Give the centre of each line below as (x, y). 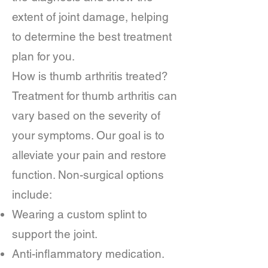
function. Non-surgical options (88, 175)
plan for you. (43, 56)
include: (32, 194)
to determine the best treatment (92, 36)
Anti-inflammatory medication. (88, 254)
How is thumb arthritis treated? (90, 76)
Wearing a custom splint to (80, 214)
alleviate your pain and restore (89, 155)
